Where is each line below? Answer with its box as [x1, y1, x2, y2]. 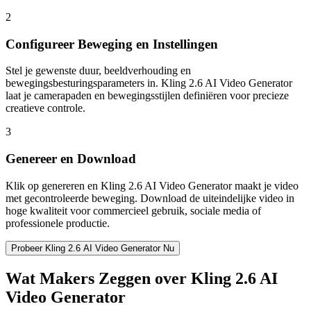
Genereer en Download [6, 151, 136, 167]
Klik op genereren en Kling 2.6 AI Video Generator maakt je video [6, 179, 299, 192]
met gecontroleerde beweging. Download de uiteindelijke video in [6, 192, 294, 204]
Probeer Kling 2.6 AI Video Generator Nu [11, 242, 174, 253]
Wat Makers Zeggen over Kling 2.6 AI [6, 269, 278, 287]
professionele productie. [6, 217, 110, 229]
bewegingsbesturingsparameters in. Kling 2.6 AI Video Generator [6, 77, 292, 90]
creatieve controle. [6, 102, 85, 115]
